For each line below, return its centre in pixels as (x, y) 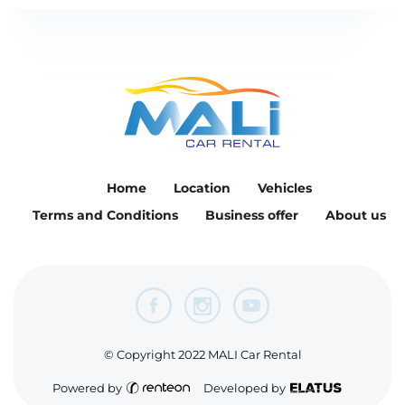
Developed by (244, 387)
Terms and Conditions (105, 215)
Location (202, 188)
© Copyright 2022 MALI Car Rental (202, 354)
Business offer (252, 215)
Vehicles (285, 188)
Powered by (87, 387)
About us (356, 215)
